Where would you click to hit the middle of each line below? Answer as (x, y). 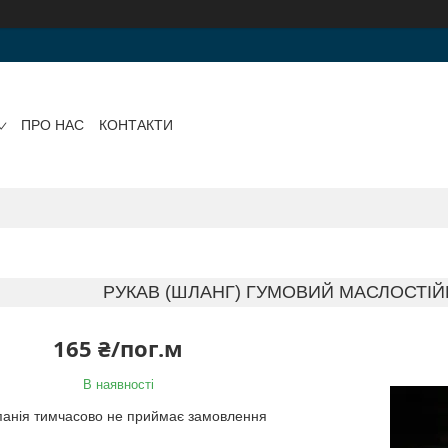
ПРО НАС (52, 124)
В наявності (118, 384)
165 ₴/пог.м (118, 347)
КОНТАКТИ (135, 124)
